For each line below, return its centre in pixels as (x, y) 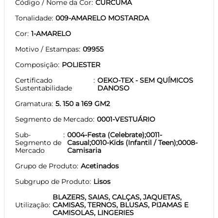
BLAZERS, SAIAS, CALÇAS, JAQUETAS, (117, 197)
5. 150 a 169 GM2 (83, 103)
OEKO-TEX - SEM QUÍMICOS (145, 80)
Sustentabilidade (44, 88)
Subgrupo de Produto (52, 181)
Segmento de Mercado (54, 119)
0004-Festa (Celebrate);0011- (115, 135)
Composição (36, 64)
